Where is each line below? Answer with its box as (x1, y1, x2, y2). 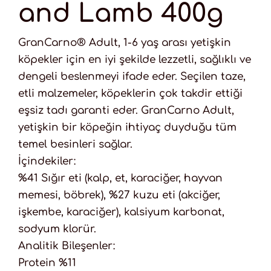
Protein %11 (18, 257, 76, 269)
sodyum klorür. (18, 223, 96, 235)
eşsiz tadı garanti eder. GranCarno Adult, (18, 105, 234, 117)
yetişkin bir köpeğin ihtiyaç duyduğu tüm (18, 122, 237, 134)
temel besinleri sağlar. (18, 139, 132, 151)
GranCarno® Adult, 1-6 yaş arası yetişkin (18, 37, 231, 49)
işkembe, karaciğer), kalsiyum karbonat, (18, 206, 224, 218)
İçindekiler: (18, 155, 76, 168)
